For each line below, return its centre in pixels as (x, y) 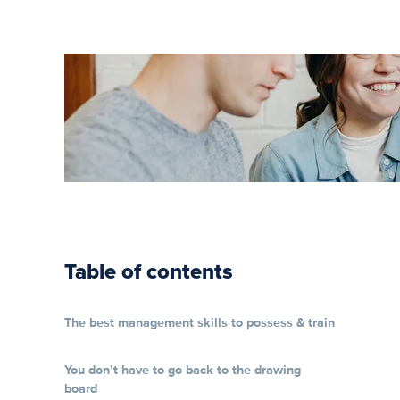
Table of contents (149, 272)
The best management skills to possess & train (200, 322)
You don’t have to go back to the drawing (183, 370)
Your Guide (291, 81)
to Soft (273, 106)
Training (280, 156)
